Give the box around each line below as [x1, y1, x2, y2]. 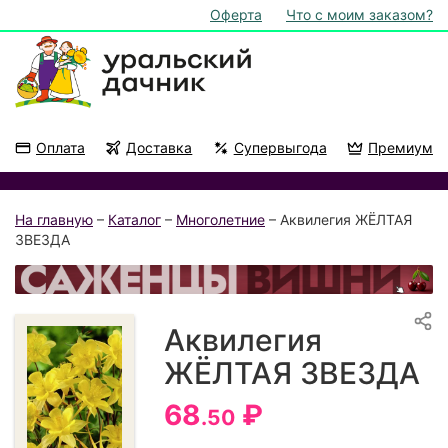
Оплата [36, 138, 85, 156]
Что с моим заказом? [286, 6, 433, 23]
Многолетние [176, 211, 265, 228]
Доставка [126, 138, 193, 156]
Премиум [367, 138, 433, 156]
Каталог [108, 211, 161, 228]
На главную [15, 211, 93, 228]
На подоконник [330, 173, 433, 191]
